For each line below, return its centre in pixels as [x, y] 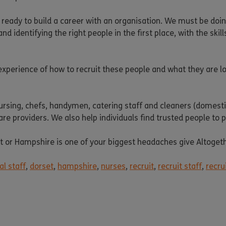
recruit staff [180, 166]
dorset [42, 166]
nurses [113, 166]
